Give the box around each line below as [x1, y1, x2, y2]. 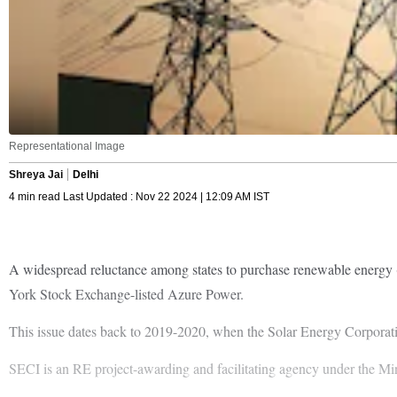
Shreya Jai [9, 167, 63, 181]
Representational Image [9, 139, 125, 152]
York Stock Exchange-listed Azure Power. [9, 284, 244, 303]
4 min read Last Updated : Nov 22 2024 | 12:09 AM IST [9, 190, 269, 203]
